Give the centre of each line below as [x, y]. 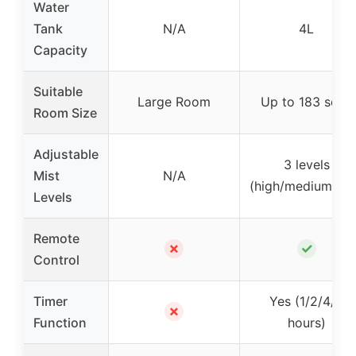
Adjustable [66, 154]
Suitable [58, 91]
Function [60, 322]
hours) [306, 322]
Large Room [174, 101]
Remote [56, 238]
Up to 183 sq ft [306, 101]
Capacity [60, 50]
